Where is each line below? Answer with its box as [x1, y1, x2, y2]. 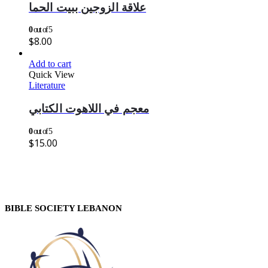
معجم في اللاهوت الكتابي [29, 102, 150, 115]
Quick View [29, 69, 75, 80]
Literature [29, 80, 65, 91]
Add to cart [29, 59, 71, 69]
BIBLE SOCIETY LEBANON [5, 203, 122, 213]
